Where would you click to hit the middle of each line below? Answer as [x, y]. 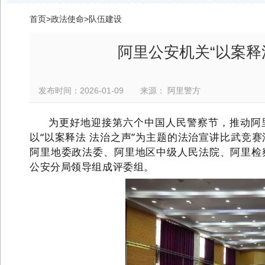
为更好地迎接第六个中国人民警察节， [139, 122]
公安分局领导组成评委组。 [92, 167]
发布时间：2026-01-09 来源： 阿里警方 [128, 91]
